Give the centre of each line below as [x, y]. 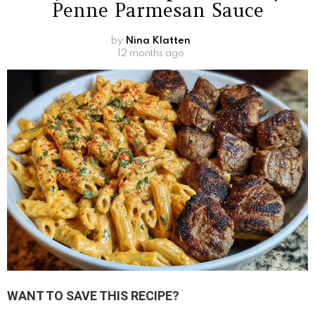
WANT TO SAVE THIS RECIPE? [93, 295]
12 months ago [150, 54]
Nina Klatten [157, 41]
